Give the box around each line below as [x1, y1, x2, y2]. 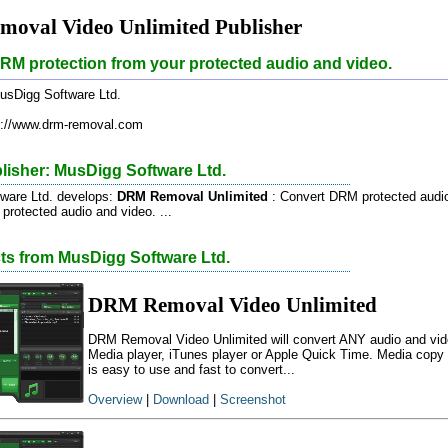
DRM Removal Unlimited [117, 188, 268, 204]
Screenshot [220, 392, 286, 408]
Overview [88, 392, 142, 408]
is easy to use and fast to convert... [88, 362, 295, 378]
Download [153, 392, 209, 408]
